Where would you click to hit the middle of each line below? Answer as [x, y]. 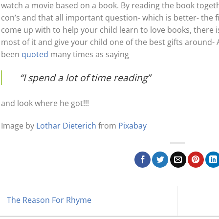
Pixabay [132, 126]
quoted [36, 54]
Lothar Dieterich [66, 126]
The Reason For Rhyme [48, 200]
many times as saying [89, 54]
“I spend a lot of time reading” [85, 78]
